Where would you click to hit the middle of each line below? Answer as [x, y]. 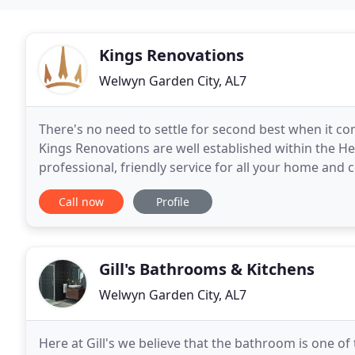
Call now [81, 202]
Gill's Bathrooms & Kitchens [207, 269]
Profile [173, 202]
